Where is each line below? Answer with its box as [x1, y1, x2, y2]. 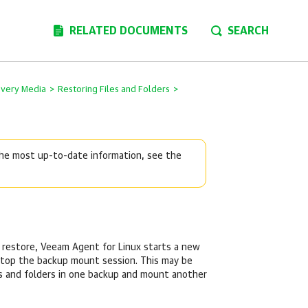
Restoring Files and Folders [58, 85, 170, 94]
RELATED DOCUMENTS [69, 25, 188, 36]
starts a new [141, 243, 200, 253]
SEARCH [228, 25, 269, 36]
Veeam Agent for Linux [41, 243, 141, 253]
